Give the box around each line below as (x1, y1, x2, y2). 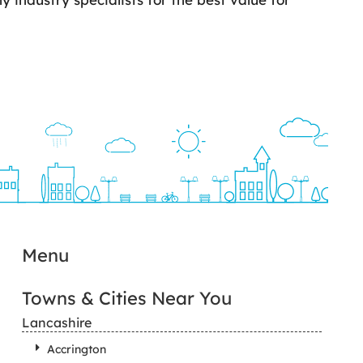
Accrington (46, 342, 106, 357)
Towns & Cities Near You (21, 287, 232, 310)
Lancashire (21, 314, 92, 331)
